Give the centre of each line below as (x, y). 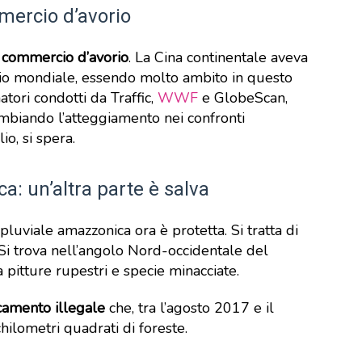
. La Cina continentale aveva (218, 57)
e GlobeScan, (243, 98)
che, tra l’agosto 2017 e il (189, 308)
